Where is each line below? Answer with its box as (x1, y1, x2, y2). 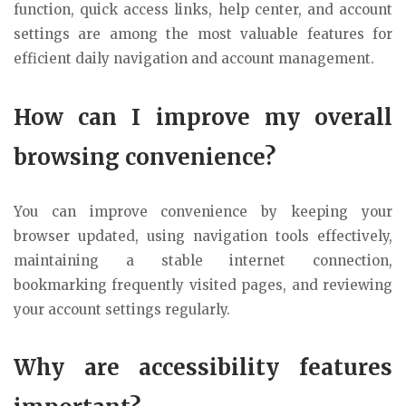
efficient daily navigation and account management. (14, 49, 374, 67)
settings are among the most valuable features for (14, 24, 392, 43)
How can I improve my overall (14, 102, 392, 131)
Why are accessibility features (14, 353, 392, 382)
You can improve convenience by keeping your (14, 202, 392, 220)
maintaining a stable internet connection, (14, 251, 392, 269)
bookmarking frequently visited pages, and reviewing (14, 275, 392, 294)
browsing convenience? (14, 142, 275, 171)
